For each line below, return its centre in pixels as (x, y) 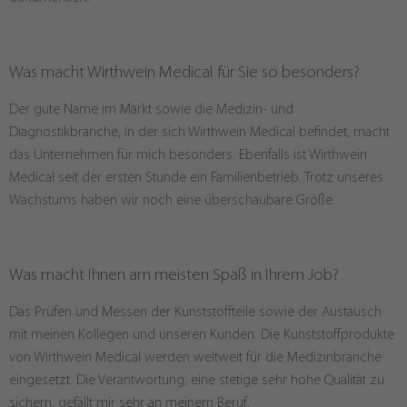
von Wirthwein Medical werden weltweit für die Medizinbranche (195, 358)
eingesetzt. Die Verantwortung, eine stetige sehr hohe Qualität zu (197, 381)
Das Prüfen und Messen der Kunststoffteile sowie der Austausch (195, 313)
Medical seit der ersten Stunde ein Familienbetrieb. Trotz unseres (196, 178)
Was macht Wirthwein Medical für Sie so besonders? (184, 73)
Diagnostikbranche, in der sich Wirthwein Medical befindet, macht (199, 133)
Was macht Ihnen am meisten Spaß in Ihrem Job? (174, 276)
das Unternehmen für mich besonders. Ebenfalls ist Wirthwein (188, 155)
